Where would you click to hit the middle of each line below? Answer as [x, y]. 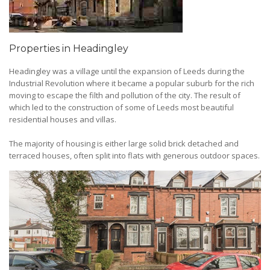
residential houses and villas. [63, 119]
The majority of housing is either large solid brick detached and [124, 143]
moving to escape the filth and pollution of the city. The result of [125, 95]
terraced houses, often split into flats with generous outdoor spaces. [134, 155]
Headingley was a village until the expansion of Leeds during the [127, 71]
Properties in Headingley [69, 49]
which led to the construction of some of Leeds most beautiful [121, 107]
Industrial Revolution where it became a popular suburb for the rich [132, 83]
